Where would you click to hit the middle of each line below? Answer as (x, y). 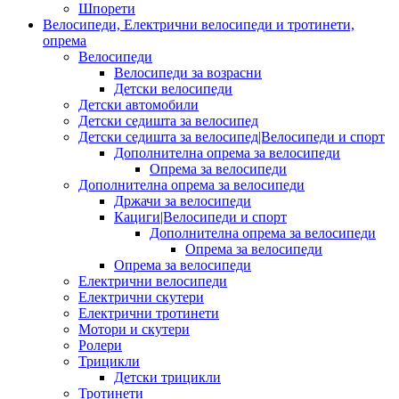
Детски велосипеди (173, 88)
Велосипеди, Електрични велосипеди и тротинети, (199, 24)
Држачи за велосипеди (183, 200)
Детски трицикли (167, 377)
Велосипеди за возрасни (188, 72)
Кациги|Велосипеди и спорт (200, 216)
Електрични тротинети (149, 313)
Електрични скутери (141, 297)
